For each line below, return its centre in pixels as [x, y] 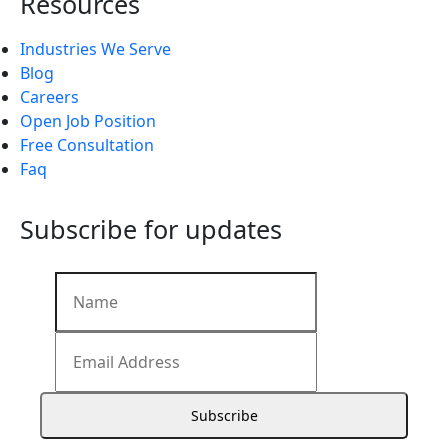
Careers [49, 97]
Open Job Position [88, 121]
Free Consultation [87, 145]
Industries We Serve [95, 49]
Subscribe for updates [151, 229]
